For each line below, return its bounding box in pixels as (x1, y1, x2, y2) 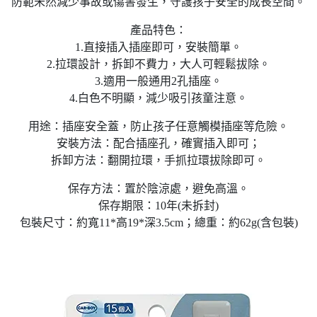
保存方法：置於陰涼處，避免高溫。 (68, 183, 249, 195)
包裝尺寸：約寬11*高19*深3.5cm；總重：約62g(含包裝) (19, 217, 298, 229)
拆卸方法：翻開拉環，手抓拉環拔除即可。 (51, 154, 266, 166)
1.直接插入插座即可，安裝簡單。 (75, 41, 242, 53)
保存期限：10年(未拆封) (98, 200, 219, 212)
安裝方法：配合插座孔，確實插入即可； (57, 137, 260, 149)
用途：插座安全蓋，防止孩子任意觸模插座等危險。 (28, 120, 289, 132)
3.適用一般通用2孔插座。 (95, 75, 222, 87)
